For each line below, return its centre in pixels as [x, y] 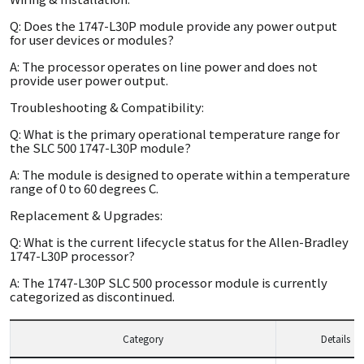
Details [336, 338]
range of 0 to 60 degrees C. [84, 188]
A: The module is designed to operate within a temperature [180, 174]
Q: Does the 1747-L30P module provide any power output [173, 26]
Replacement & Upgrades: [86, 215]
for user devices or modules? [92, 39]
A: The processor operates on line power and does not [164, 66]
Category [143, 338]
